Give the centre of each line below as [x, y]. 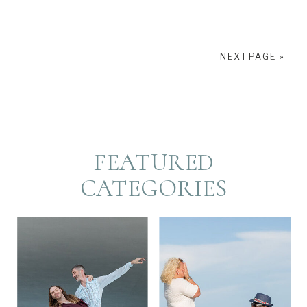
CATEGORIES [153, 189]
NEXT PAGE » [252, 57]
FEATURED [153, 163]
